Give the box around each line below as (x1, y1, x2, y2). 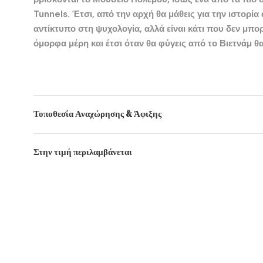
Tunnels (33, 8, 68, 20)
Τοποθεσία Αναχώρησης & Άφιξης (33, 107, 161, 120)
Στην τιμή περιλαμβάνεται (33, 145, 132, 158)
